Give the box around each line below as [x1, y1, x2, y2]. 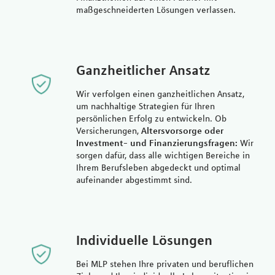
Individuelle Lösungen [76, 231, 212, 248]
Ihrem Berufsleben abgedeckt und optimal [76, 161, 241, 173]
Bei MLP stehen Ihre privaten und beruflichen [76, 258, 254, 269]
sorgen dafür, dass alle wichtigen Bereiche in [76, 149, 250, 161]
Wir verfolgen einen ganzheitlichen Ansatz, [76, 88, 244, 99]
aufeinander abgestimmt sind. [76, 174, 192, 185]
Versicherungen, [76, 125, 141, 136]
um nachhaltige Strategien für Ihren [76, 100, 215, 112]
